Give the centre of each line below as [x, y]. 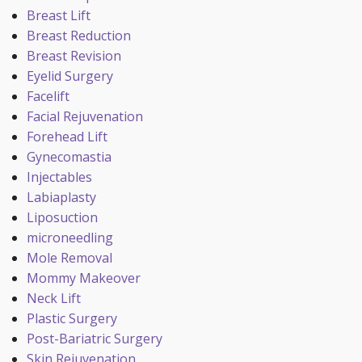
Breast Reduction [78, 36]
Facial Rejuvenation [84, 116]
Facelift [48, 96]
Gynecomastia [69, 157]
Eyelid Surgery [69, 76]
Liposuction [62, 217]
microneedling [69, 238]
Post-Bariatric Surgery [94, 339]
